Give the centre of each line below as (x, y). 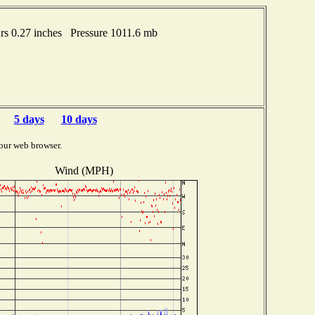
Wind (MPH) (84, 170)
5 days (29, 119)
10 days (79, 119)
